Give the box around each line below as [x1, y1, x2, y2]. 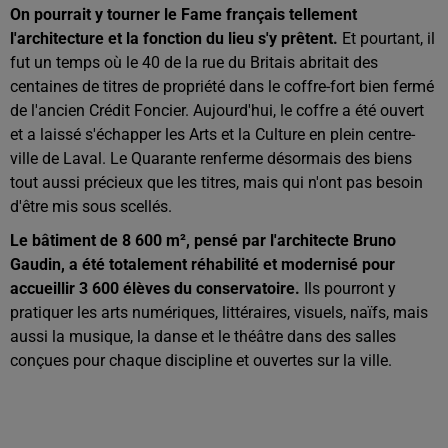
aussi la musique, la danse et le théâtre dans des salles [10, 327, 396, 346]
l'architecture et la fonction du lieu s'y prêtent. [10, 29, 338, 48]
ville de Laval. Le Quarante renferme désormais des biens [10, 149, 412, 168]
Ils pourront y [304, 279, 396, 298]
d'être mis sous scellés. [10, 197, 176, 216]
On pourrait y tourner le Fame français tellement [10, 5, 357, 24]
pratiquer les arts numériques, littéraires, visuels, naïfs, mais [10, 303, 428, 322]
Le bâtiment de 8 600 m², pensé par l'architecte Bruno [10, 231, 396, 250]
